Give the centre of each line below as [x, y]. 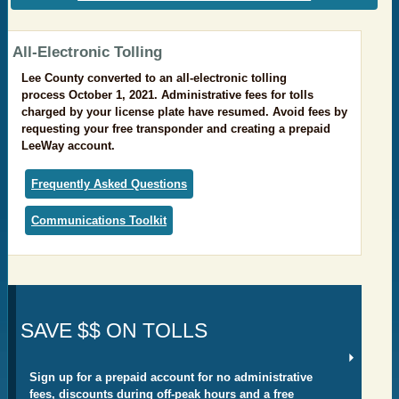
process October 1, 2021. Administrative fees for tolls [167, 95]
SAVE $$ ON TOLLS [114, 331]
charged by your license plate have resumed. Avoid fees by [184, 112]
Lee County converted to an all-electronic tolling [154, 78]
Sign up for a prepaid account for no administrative [171, 377]
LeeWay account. [68, 146]
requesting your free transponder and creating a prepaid [176, 129]
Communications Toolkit [99, 221]
